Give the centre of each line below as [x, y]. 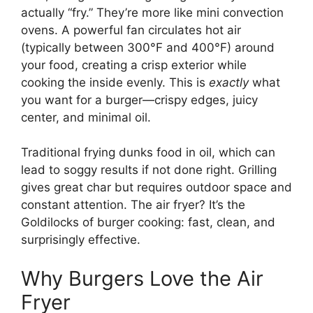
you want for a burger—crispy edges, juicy [139, 100]
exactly [229, 82]
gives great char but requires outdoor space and [156, 188]
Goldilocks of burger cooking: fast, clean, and [148, 223]
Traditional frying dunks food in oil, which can [148, 153]
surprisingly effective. [81, 240]
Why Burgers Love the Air [142, 278]
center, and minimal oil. [86, 117]
